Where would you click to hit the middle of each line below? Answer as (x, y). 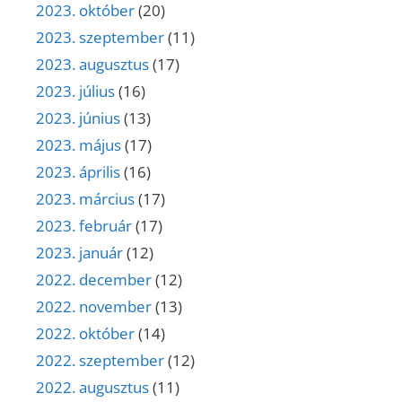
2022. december (94, 280)
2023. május (79, 145)
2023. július (75, 92)
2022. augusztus (92, 388)
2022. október (85, 334)
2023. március (85, 199)
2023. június (78, 118)
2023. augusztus (92, 65)
